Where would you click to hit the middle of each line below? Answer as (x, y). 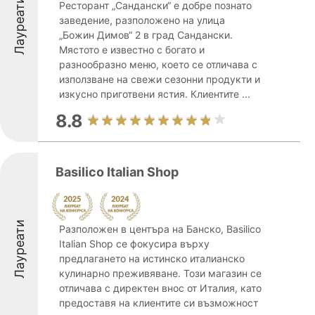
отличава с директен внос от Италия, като (160, 288)
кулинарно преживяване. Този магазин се (160, 273)
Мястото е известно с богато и (132, 50)
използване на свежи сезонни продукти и (160, 79)
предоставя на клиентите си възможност (159, 303)
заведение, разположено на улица (142, 20)
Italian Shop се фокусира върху (134, 244)
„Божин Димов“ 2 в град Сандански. (146, 35)
